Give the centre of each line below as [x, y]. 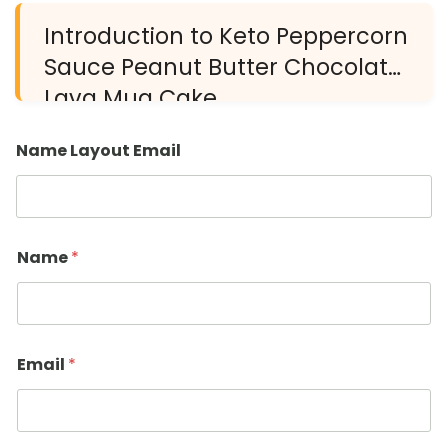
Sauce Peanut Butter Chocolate [223, 67]
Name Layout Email [98, 150]
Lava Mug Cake [130, 98]
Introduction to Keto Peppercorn [226, 36]
